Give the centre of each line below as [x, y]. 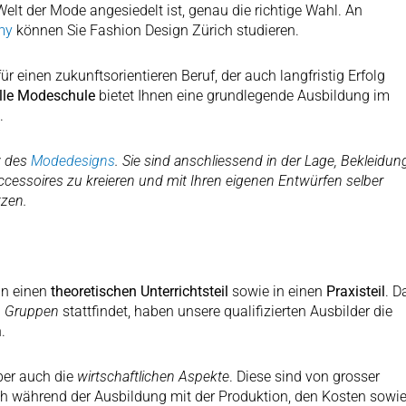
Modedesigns [73, 160]
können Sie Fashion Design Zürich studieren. [156, 30]
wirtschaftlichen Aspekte [153, 376]
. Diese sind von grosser [304, 376]
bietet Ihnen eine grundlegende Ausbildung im [242, 95]
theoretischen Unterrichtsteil [140, 291]
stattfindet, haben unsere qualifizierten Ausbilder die [226, 311]
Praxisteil [356, 291]
